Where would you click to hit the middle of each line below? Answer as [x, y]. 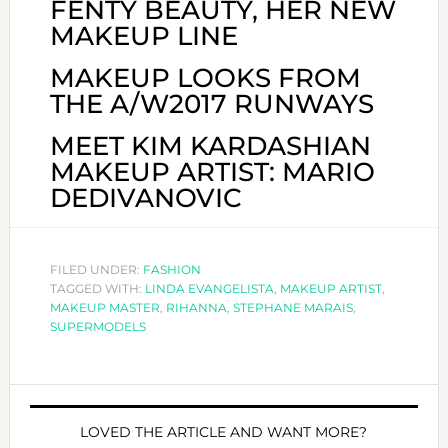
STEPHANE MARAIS [292, 307]
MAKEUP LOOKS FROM [205, 77]
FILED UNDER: [96, 269]
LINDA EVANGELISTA [209, 288]
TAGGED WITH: [97, 288]
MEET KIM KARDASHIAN [210, 145]
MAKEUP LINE [143, 35]
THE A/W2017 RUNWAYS [211, 103]
